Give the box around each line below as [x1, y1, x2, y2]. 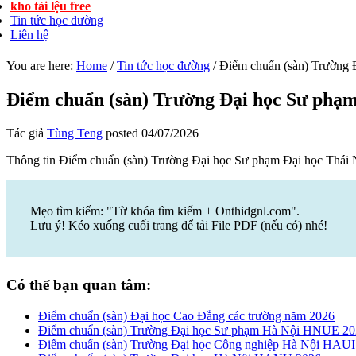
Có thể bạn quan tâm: [6, 276, 151, 293]
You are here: [6, 59, 76, 72]
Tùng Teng [47, 126, 103, 140]
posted [103, 126, 141, 140]
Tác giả [6, 126, 47, 140]
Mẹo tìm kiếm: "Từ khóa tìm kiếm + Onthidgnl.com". [30, 203, 300, 218]
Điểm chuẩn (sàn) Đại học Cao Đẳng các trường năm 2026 [38, 308, 335, 323]
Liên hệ [10, 28, 48, 41]
